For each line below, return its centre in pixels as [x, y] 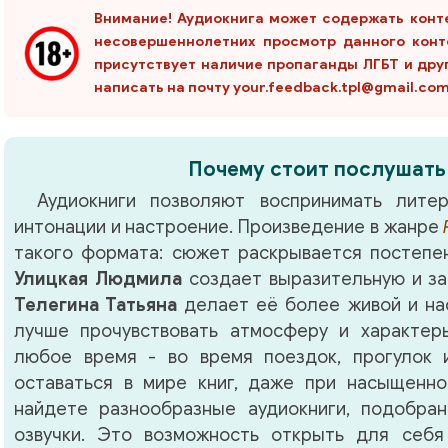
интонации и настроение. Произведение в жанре [229, 227]
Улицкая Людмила [98, 279]
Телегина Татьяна [96, 305]
